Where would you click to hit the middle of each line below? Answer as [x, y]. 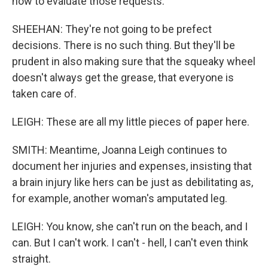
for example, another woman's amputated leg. [120, 198]
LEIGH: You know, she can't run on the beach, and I [130, 226]
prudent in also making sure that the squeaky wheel [134, 61]
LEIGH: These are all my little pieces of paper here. [131, 122]
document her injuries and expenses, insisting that [132, 166]
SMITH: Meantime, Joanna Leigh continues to [119, 150]
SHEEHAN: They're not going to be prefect [112, 29]
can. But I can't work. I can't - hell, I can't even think [130, 243]
